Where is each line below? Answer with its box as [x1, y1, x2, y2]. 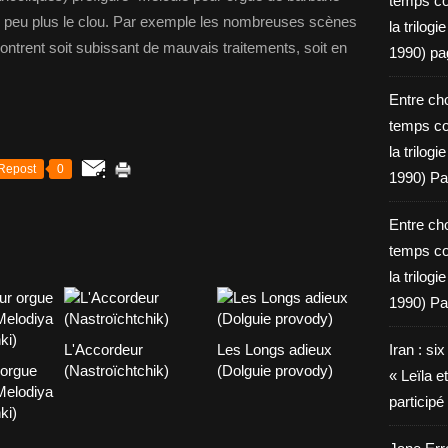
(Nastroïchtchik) [64, 362, 169, 379]
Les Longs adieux [216, 341, 332, 358]
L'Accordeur [64, 341, 143, 358]
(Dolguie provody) [216, 362, 333, 379]
